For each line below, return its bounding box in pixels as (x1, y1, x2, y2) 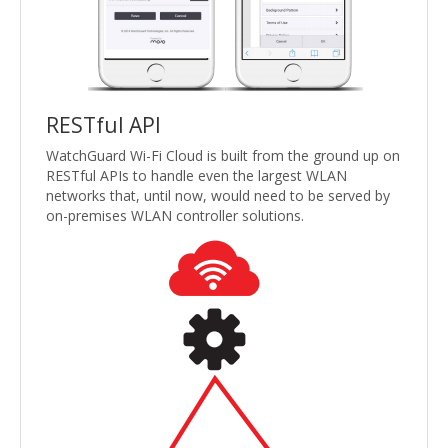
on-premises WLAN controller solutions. (46, 205, 304, 225)
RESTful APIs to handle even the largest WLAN (46, 165, 347, 185)
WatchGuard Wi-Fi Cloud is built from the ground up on (46, 145, 400, 165)
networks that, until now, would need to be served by (46, 185, 390, 205)
